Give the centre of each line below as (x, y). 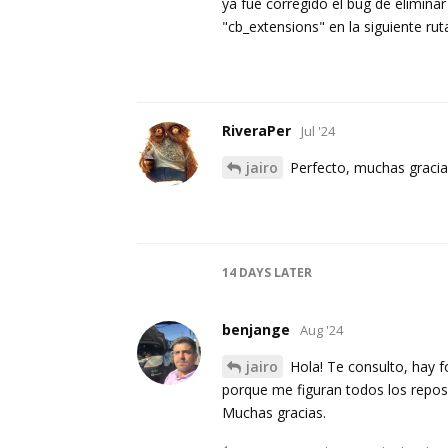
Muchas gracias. (274, 413)
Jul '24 (318, 131)
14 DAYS (246, 273)
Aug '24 (321, 330)
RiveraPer (256, 131)
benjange (256, 330)
